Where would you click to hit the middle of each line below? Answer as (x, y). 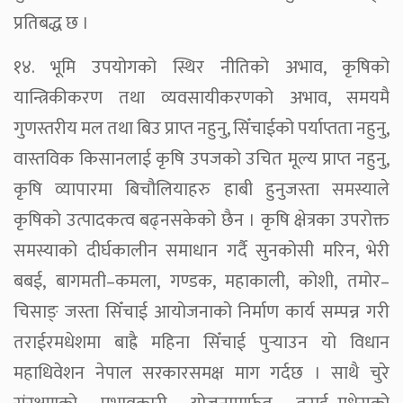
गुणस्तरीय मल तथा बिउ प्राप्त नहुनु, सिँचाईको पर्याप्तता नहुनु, (201, 128)
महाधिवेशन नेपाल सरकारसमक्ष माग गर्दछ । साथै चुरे (201, 373)
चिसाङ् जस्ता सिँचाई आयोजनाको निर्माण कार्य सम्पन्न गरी (201, 312)
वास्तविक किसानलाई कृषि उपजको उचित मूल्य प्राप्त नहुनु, (201, 159)
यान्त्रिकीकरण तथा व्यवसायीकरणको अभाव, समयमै (201, 98)
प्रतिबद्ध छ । (51, 23)
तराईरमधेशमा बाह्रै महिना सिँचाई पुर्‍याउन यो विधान (201, 342)
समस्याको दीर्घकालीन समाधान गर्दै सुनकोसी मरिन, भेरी (201, 251)
